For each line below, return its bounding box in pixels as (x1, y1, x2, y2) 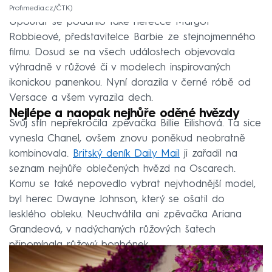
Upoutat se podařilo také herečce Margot (9, 17, 210, 28)
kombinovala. (9, 149, 73, 160)
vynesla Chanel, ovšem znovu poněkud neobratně (9, 134, 245, 144)
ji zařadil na (180, 149, 237, 160)
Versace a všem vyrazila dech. (9, 93, 153, 104)
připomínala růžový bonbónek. (9, 240, 151, 251)
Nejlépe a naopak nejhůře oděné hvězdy (9, 108, 240, 121)
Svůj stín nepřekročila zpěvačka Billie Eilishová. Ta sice (9, 118, 261, 129)
